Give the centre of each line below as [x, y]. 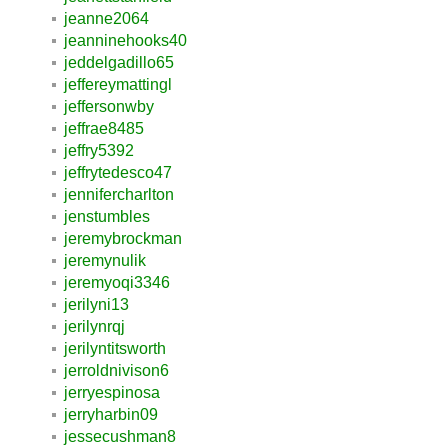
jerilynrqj [94, 326]
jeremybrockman [123, 238]
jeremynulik [105, 260]
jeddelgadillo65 [119, 62]
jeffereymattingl [118, 84]
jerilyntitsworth [115, 348]
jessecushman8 [120, 436]
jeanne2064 [106, 18]
